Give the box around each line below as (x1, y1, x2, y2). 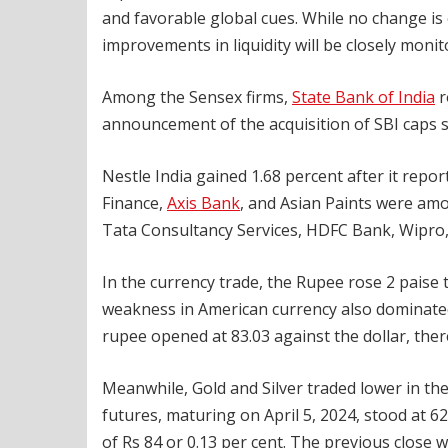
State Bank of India (292, 86, 435, 109)
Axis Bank (167, 192, 240, 215)
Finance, (102, 192, 167, 215)
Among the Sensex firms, (102, 86, 292, 109)
